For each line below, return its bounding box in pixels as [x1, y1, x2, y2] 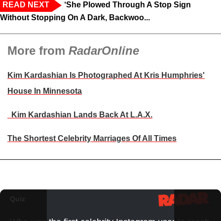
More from [7, 44, 69, 58]
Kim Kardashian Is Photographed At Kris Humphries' [7, 71, 205, 80]
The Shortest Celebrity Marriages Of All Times [7, 134, 177, 143]
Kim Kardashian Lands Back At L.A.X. [7, 110, 152, 119]
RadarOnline [69, 44, 139, 58]
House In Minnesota [7, 87, 82, 96]
